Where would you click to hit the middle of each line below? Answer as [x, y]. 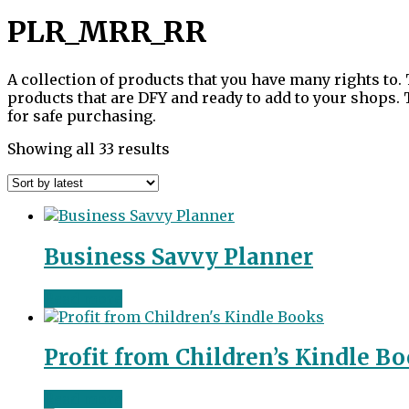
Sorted [193, 147]
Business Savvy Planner [178, 257]
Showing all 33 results [89, 148]
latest [189, 184]
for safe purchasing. [82, 115]
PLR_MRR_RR [107, 32]
